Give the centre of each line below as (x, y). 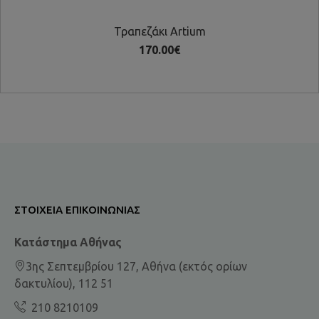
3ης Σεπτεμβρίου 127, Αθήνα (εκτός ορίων (136, 267)
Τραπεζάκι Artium (159, 32)
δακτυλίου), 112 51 (64, 284)
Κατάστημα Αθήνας (69, 242)
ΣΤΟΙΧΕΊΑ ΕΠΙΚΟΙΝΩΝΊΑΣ (77, 210)
